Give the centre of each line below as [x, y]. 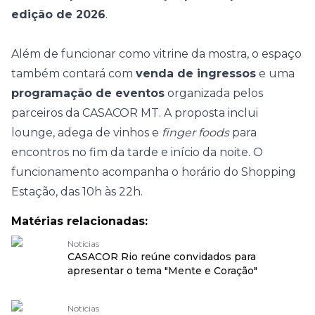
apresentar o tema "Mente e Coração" [162, 271]
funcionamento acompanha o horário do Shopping [154, 172]
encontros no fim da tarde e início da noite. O [137, 152]
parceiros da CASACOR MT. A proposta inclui [135, 113]
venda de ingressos [196, 73]
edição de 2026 [58, 14]
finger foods [195, 133]
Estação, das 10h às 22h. [77, 192]
